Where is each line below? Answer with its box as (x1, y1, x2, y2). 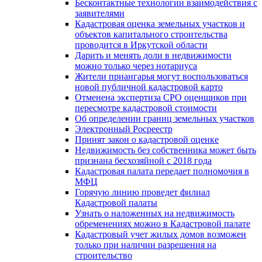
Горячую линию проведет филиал (75, 187, 210, 197)
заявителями (75, 8, 125, 18)
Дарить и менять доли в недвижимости (75, 50, 232, 60)
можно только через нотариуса (75, 60, 197, 71)
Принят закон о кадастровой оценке (75, 134, 219, 144)
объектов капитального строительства (75, 29, 227, 39)
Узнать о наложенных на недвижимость (75, 208, 235, 218)
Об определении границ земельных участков (75, 113, 254, 123)
